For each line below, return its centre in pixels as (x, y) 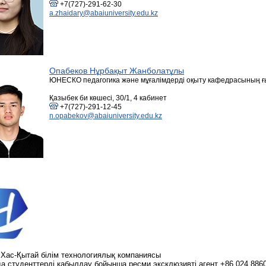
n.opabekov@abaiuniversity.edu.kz (106, 116)
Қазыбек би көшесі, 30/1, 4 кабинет (108, 98)
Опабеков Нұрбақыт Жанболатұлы (117, 71)
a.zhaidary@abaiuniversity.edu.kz (104, 13)
